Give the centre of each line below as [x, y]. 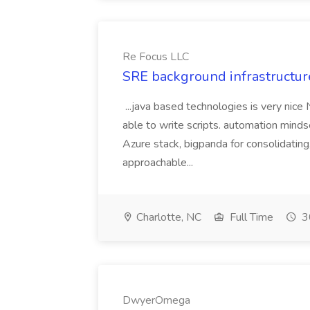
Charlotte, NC [167, 217]
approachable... [159, 163]
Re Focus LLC [156, 57]
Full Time [250, 217]
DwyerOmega [156, 300]
